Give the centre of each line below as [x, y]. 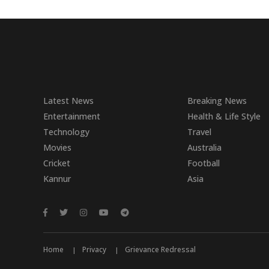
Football [204, 163]
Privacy [94, 249]
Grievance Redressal [160, 249]
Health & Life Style [224, 116]
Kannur [57, 178]
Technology [66, 131]
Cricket [57, 163]
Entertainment [72, 116]
